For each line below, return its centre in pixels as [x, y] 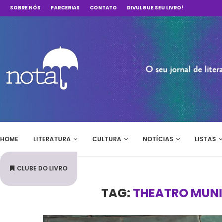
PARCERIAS [65, 8]
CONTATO [103, 8]
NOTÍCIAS [158, 139]
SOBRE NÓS [25, 8]
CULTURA [107, 139]
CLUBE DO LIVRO [42, 168]
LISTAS [205, 139]
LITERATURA [52, 139]
